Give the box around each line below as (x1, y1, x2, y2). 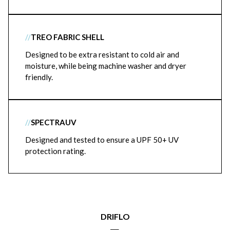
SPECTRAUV (31, 118, 76, 127)
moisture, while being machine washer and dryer (25, 61, 186, 70)
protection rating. (25, 146, 86, 156)
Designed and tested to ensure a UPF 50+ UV (25, 135, 179, 144)
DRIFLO (100, 212, 130, 221)
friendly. (25, 72, 53, 82)
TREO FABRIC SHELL (31, 32, 104, 42)
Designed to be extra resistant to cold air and (25, 50, 179, 59)
